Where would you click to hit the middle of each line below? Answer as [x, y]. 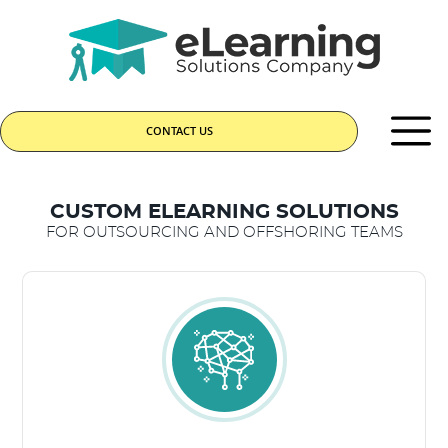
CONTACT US [179, 131]
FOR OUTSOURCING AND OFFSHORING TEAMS [224, 232]
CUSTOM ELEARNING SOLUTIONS [224, 212]
